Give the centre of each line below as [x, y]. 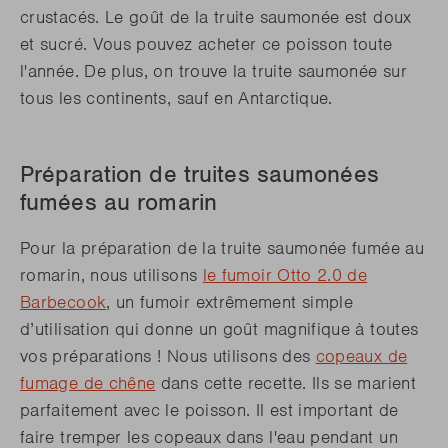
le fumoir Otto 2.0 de [285, 275]
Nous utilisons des [241, 356]
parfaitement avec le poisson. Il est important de [209, 410]
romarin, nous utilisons [111, 275]
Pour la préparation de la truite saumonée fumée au [222, 248]
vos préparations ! [93, 356]
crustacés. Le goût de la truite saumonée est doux [216, 17]
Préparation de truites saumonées [199, 174]
